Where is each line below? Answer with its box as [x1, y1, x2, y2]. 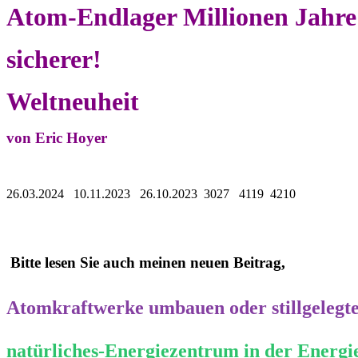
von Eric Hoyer [6, 129, 107, 146]
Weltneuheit [6, 86, 139, 116]
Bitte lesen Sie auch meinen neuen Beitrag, [6, 253, 285, 271]
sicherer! [6, 44, 101, 74]
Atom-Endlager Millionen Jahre [6, 2, 356, 31]
